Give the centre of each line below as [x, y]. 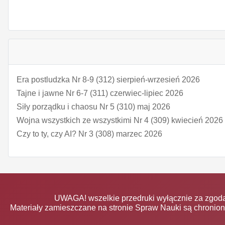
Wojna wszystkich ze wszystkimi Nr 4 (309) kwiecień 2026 [120, 120]
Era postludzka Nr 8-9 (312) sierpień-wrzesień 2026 [108, 79]
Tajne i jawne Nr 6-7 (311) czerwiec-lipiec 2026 [100, 93]
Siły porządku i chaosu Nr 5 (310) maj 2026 [93, 106]
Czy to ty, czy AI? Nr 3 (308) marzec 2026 [89, 134]
